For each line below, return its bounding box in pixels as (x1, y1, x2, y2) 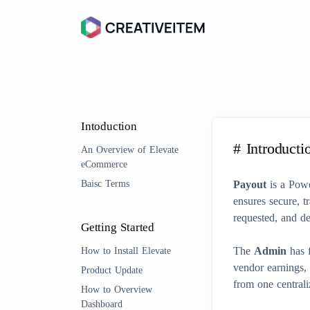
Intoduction (81, 120, 137, 133)
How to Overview (81, 284, 152, 295)
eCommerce (81, 159, 127, 170)
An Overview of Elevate (81, 145, 179, 155)
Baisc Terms (81, 179, 129, 189)
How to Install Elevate (81, 246, 171, 256)
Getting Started (81, 221, 154, 234)
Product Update (81, 265, 143, 275)
